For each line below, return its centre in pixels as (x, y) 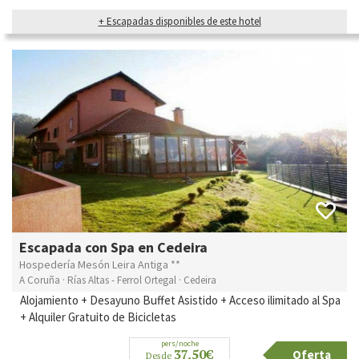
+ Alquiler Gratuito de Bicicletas (99, 317)
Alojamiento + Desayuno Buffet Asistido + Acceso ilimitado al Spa (180, 301)
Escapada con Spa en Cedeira (113, 248)
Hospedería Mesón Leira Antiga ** (100, 265)
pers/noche (179, 344)
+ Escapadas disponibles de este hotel (179, 21)
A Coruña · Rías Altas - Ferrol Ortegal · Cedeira (118, 280)
